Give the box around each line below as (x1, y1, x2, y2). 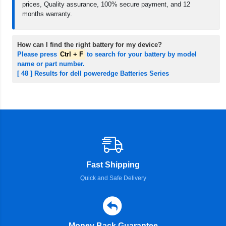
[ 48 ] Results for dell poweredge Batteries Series (17, 70, 169, 78)
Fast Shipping (86, 160, 140, 169)
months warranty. (22, 10, 72, 18)
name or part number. (17, 60, 85, 68)
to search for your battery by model (84, 50, 197, 59)
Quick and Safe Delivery (80, 175, 146, 182)
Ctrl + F (60, 50, 84, 59)
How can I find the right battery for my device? (17, 41, 162, 49)
